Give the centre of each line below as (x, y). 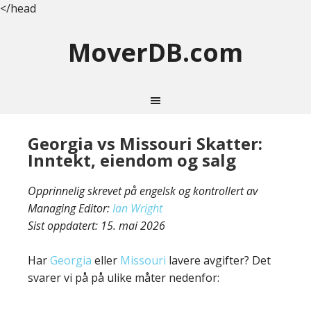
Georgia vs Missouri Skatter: (145, 143)
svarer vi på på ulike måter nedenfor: (124, 278)
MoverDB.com (155, 52)
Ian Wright (137, 208)
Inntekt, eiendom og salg (132, 160)
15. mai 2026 (133, 226)
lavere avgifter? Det (218, 260)
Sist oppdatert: (64, 226)
